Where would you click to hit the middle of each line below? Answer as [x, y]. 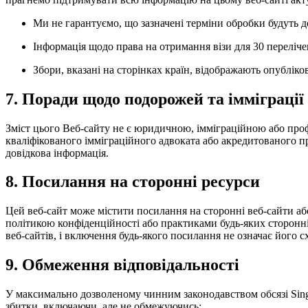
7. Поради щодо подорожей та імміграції [155, 99]
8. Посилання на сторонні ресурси [133, 182]
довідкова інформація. [57, 153]
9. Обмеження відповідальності [122, 265]
